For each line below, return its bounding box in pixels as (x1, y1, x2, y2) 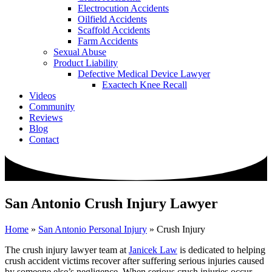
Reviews (29, 112, 63, 123)
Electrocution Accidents (78, 3, 169, 13)
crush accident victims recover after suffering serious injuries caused (5, 256, 264, 266)
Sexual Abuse (53, 47, 106, 57)
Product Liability (53, 58, 118, 68)
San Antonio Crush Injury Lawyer (5, 195, 218, 212)
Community (29, 101, 75, 112)
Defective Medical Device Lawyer (78, 69, 210, 79)
